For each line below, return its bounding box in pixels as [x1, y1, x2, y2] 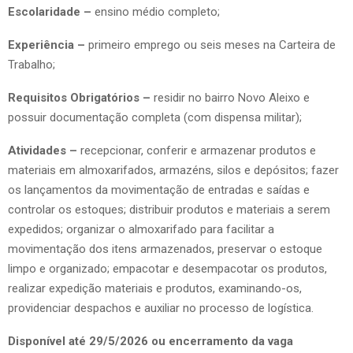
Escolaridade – [8, 4, 95, 19]
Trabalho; [8, 57, 55, 72]
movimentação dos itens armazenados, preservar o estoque [8, 241, 322, 256]
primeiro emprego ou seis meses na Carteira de [85, 37, 336, 52]
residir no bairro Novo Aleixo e [150, 90, 310, 105]
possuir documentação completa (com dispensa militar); [8, 110, 302, 124]
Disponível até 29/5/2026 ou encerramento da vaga [8, 333, 293, 348]
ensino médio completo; [95, 4, 220, 19]
